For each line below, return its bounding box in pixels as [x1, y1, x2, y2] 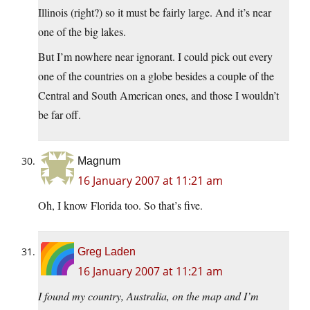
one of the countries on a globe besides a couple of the [38, 69, 274, 84]
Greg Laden [77, 246, 136, 258]
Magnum [77, 155, 120, 167]
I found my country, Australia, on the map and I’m [38, 289, 259, 304]
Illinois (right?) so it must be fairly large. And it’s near [38, 5, 271, 20]
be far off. [38, 107, 81, 122]
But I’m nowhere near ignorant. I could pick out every [38, 49, 273, 64]
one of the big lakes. [38, 24, 126, 39]
